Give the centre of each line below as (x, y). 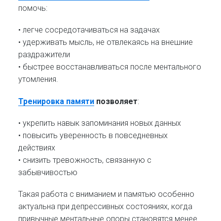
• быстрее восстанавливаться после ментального (110, 67)
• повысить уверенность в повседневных (93, 135)
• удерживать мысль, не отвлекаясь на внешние (106, 42)
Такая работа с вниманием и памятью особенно (107, 194)
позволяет (116, 101)
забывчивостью (48, 172)
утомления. (38, 79)
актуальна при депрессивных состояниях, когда (106, 206)
